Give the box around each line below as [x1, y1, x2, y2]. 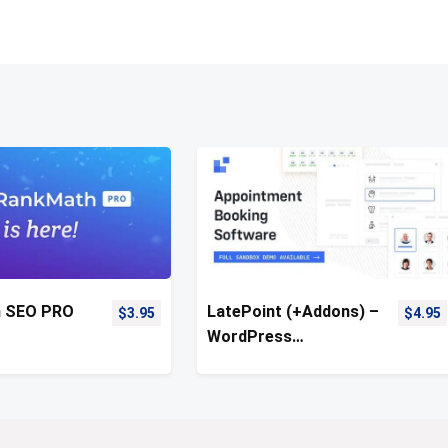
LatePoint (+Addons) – [206, 301, 379, 321]
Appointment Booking [206, 351, 371, 371]
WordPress [206, 326, 292, 346]
